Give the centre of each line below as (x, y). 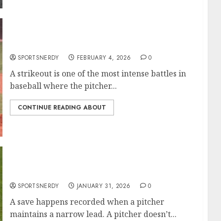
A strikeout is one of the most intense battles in (98, 74)
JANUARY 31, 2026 (104, 186)
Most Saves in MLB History (64, 173)
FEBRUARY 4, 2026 (104, 58)
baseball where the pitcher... (63, 86)
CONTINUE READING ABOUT (62, 108)
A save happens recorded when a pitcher (87, 202)
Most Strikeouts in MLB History (74, 45)
